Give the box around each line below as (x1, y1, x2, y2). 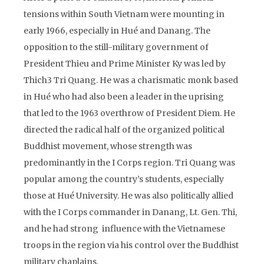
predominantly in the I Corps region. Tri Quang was (24, 157, 235, 168)
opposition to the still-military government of (24, 42, 209, 52)
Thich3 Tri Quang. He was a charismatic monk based (24, 75, 238, 85)
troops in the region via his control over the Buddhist (24, 240, 239, 250)
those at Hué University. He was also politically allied (24, 190, 233, 201)
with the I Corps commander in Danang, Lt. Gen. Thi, (24, 207, 237, 217)
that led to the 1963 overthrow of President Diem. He (24, 108, 235, 118)
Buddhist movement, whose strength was (24, 141, 192, 151)
